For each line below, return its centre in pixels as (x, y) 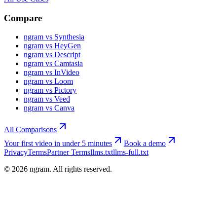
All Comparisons (30, 130)
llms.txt (102, 152)
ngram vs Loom (48, 81)
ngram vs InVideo (52, 73)
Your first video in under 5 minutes (58, 144)
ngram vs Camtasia (53, 64)
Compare (23, 18)
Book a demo (145, 144)
